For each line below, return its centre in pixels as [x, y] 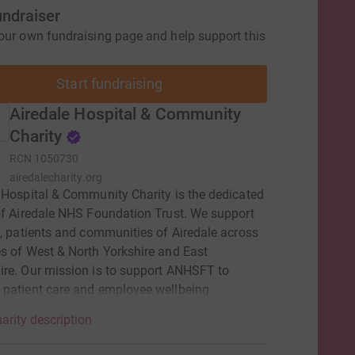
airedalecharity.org [55, 177]
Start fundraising [109, 84]
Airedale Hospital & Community [125, 114]
